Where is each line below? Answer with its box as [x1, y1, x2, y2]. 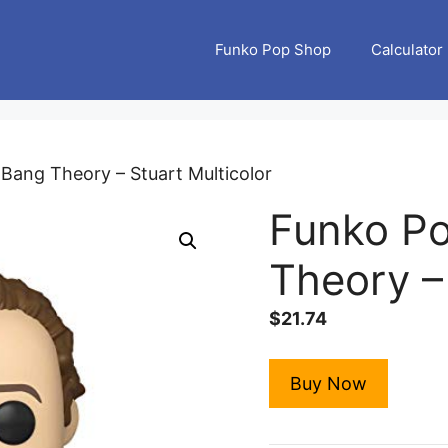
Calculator [371, 40, 443, 59]
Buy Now [289, 373, 367, 394]
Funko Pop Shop [215, 40, 331, 59]
